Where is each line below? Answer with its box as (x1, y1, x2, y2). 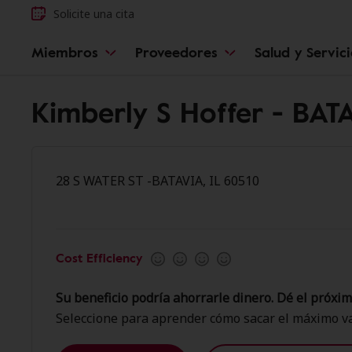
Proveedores (135, 42, 218, 62)
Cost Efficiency (56, 248, 142, 267)
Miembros (31, 42, 98, 62)
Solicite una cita (53, 5, 134, 21)
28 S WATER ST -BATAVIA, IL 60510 (56, 172, 259, 189)
